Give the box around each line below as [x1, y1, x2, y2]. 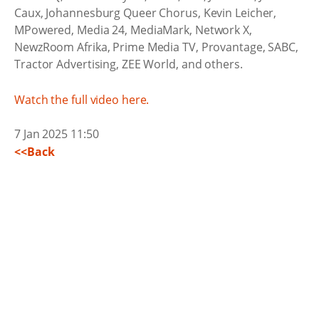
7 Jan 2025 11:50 [14, 125, 99, 142]
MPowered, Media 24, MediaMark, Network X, [14, 22, 252, 38]
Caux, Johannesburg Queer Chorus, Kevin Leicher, [14, 5, 277, 21]
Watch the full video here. [14, 91, 150, 108]
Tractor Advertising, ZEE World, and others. [14, 56, 243, 72]
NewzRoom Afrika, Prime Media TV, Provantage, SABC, [14, 39, 298, 55]
